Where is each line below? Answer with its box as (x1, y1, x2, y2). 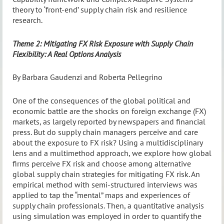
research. (12, 15, 42, 25)
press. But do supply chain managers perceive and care (12, 126, 198, 137)
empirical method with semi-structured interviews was (12, 179, 197, 189)
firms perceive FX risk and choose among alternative (12, 158, 191, 168)
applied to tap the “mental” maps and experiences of (12, 189, 190, 200)
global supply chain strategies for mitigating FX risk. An (12, 168, 200, 179)
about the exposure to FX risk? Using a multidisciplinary (12, 137, 202, 147)
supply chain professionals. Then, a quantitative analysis (12, 200, 204, 210)
